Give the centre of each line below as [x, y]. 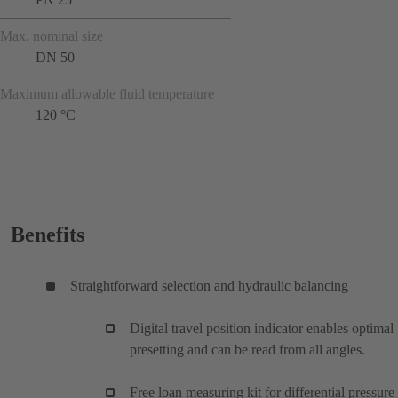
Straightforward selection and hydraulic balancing [209, 285]
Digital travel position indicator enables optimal [262, 328]
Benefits [48, 234]
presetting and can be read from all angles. [247, 349]
